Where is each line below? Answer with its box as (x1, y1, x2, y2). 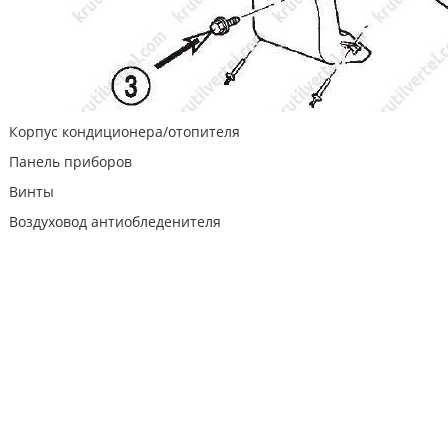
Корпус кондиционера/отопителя (5, 122, 240, 141)
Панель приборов (5, 152, 132, 171)
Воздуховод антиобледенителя (5, 212, 221, 231)
